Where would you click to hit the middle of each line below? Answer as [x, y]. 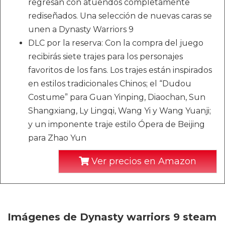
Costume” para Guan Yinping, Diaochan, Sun [117, 97]
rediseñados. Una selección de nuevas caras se [120, 16]
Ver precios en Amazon [143, 161]
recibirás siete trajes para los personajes [105, 57]
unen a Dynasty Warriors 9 [81, 29]
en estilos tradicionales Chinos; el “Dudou [110, 84]
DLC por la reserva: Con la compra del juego [116, 43]
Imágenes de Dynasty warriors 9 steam [112, 217]
